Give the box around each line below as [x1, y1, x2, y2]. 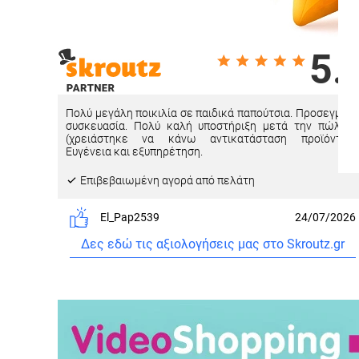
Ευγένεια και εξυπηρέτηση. [66, 144, 203, 158]
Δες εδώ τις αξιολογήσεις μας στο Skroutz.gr [80, 236, 345, 252]
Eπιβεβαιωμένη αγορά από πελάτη [78, 173, 255, 187]
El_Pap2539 [99, 210, 159, 224]
